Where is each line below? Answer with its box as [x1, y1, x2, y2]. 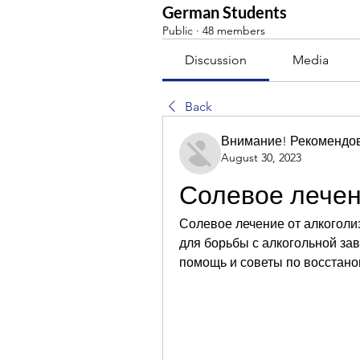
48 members [202, 23, 265, 38]
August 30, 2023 [221, 150, 301, 165]
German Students [162, 2, 287, 22]
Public [162, 23, 193, 38]
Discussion [185, 52, 247, 67]
